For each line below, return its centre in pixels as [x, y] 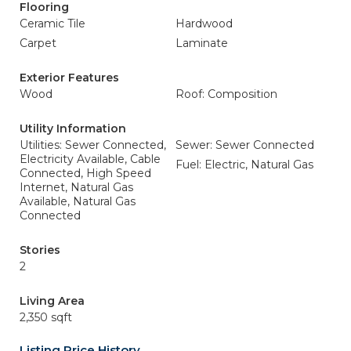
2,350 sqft [46, 317]
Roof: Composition [226, 94]
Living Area [52, 301]
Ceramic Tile [52, 24]
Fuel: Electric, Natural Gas [244, 165]
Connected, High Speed [85, 173]
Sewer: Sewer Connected [245, 145]
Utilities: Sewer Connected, [93, 145]
